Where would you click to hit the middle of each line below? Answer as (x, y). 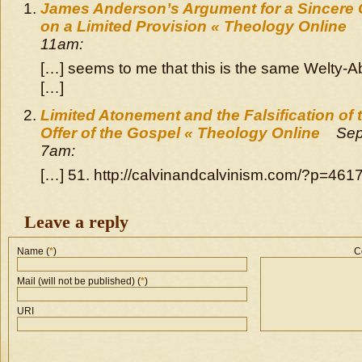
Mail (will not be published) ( (79, 281)
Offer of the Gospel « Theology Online (180, 133)
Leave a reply (76, 222)
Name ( (33, 251)
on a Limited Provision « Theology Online (194, 26)
